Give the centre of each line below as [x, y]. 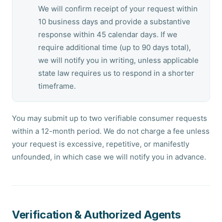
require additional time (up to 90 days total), [114, 47]
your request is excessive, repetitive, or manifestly [101, 144]
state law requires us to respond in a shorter [116, 73]
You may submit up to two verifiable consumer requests [110, 118]
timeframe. [57, 86]
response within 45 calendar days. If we [108, 34]
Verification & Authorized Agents [96, 215]
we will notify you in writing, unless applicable [118, 60]
